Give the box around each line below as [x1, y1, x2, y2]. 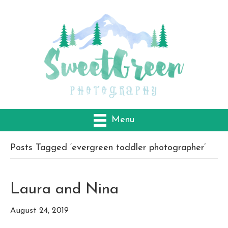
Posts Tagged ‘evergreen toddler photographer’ [10, 143, 206, 153]
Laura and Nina [10, 182, 119, 198]
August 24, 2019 [10, 207, 69, 215]
